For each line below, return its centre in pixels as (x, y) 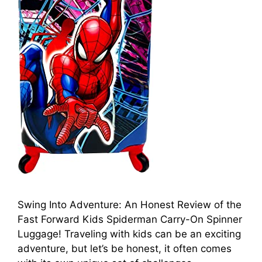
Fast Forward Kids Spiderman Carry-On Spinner (130, 219)
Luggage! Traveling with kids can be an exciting (129, 234)
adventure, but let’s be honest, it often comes (125, 248)
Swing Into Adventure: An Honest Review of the (130, 204)
